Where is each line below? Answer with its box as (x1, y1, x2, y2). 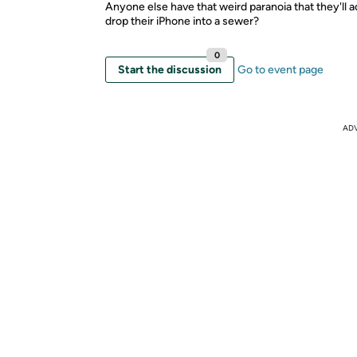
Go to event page (237, 63, 324, 76)
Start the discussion (118, 63, 222, 76)
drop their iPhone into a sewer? (105, 14, 259, 28)
